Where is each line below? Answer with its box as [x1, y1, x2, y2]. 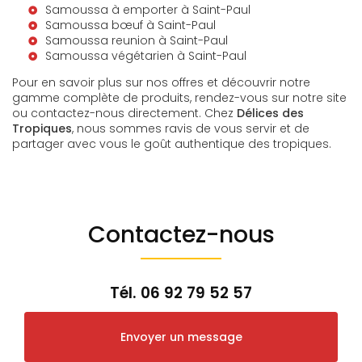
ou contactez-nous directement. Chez [12, 105, 237, 121]
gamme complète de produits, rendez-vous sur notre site [12, 90, 347, 106]
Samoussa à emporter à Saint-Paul [45, 2, 250, 18]
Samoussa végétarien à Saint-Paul [45, 48, 246, 64]
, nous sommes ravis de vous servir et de [72, 120, 309, 137]
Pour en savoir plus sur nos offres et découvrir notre [12, 74, 310, 90]
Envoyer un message [120, 329, 242, 345]
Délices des [237, 105, 304, 121]
